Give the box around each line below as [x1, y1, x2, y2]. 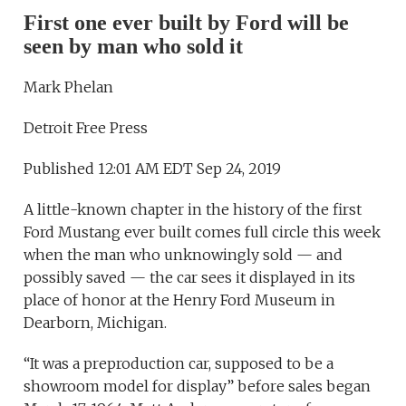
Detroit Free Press [24, 118, 149, 137]
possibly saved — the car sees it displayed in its [24, 267, 356, 286]
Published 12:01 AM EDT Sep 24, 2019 [24, 159, 282, 178]
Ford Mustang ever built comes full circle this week [24, 222, 382, 241]
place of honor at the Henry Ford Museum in [24, 290, 336, 309]
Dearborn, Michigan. [24, 313, 168, 332]
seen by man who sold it [24, 34, 244, 58]
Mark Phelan [24, 77, 114, 96]
